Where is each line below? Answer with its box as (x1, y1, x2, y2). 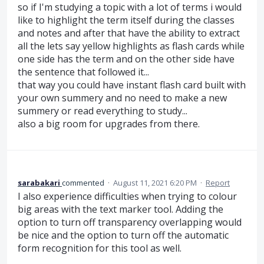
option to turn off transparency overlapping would (18, 215, 242, 229)
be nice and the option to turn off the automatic (18, 228, 229, 242)
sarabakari (18, 177, 60, 188)
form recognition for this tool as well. (18, 241, 181, 255)
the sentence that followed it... (18, 65, 149, 79)
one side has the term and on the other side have (18, 52, 235, 66)
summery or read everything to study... (18, 104, 187, 118)
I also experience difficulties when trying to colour (18, 189, 237, 203)
